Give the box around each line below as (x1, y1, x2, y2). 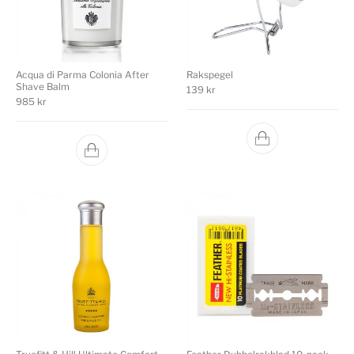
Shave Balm (16, 80, 70, 92)
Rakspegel (186, 68, 233, 81)
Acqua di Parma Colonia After (16, 68, 150, 81)
